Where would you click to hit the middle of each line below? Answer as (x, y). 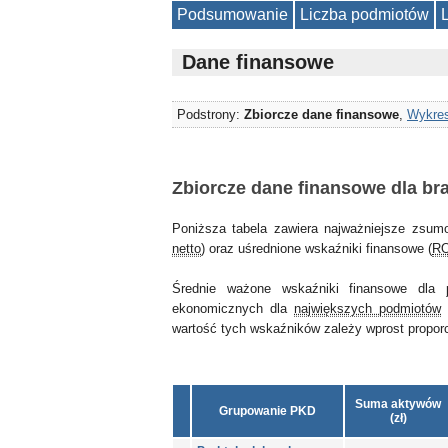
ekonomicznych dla (233, 308)
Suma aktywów (398, 404)
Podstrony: (210, 114)
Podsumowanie (232, 14)
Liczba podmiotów (364, 14)
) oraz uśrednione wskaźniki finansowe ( (316, 248)
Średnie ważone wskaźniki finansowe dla (309, 288)
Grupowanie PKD (267, 411)
